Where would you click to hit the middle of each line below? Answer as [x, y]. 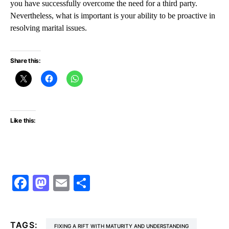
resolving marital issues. [49, 28]
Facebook [60, 183]
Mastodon [82, 183]
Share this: [26, 61]
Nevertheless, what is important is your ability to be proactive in [113, 16]
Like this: [23, 120]
